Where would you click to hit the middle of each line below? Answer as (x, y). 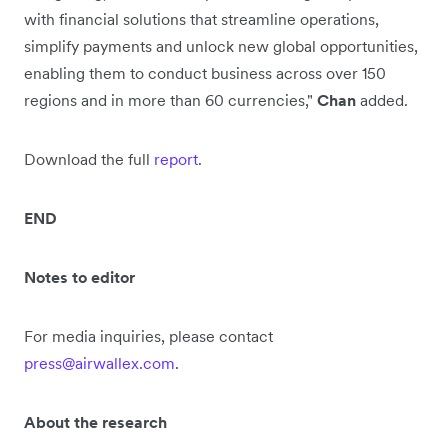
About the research (95, 422)
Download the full (89, 159)
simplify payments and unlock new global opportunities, (221, 46)
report (176, 159)
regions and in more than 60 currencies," (170, 100)
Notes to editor (79, 277)
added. (382, 100)
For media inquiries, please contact (148, 336)
